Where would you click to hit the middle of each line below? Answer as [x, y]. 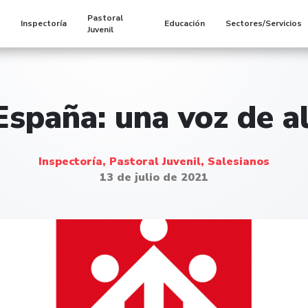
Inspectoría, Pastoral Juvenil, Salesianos [154, 161]
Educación [185, 24]
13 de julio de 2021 [154, 177]
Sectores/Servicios [264, 24]
